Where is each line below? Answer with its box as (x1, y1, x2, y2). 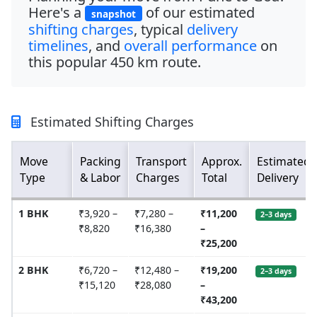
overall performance (124, 36, 257, 56)
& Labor (80, 170, 120, 186)
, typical (134, 20, 187, 40)
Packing (80, 154, 121, 170)
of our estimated (142, 2, 255, 22)
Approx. (202, 154, 242, 170)
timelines (28, 36, 88, 56)
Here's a (28, 2, 85, 22)
